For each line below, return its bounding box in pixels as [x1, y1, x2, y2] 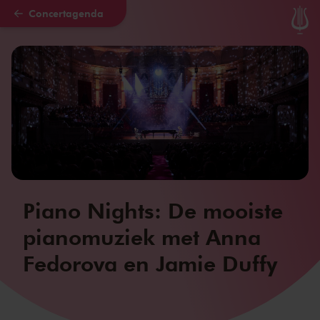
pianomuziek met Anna [23, 222, 261, 250]
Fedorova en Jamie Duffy [23, 249, 277, 276]
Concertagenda [29, 6, 104, 20]
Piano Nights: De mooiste [23, 196, 283, 224]
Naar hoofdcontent [14, 13, 126, 29]
